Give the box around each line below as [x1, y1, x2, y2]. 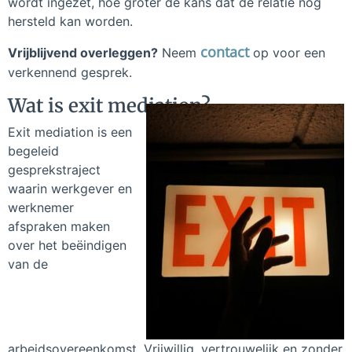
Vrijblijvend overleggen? [8, 45, 158, 61]
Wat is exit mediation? [8, 93, 211, 118]
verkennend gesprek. [8, 64, 132, 81]
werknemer [8, 199, 74, 215]
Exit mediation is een [8, 123, 132, 140]
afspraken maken [8, 218, 110, 234]
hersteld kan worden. [8, 13, 133, 29]
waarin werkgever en [8, 180, 132, 196]
